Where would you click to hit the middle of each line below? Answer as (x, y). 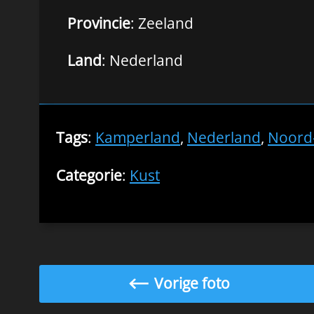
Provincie (99, 23)
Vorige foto (192, 284)
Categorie (89, 175)
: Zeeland (162, 23)
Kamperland (138, 137)
